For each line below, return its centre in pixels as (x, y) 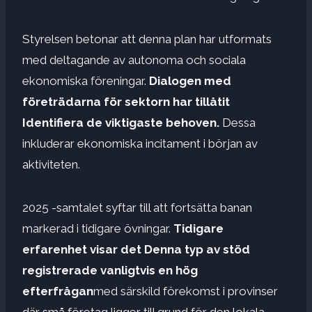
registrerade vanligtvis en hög (110, 270)
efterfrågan (58, 291)
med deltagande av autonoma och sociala (134, 60)
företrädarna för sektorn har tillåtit (126, 101)
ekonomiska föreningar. (86, 80)
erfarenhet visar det (83, 249)
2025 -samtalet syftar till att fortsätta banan (137, 207)
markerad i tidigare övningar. (98, 228)
